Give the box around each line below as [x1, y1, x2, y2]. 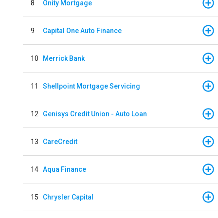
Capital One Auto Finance [43, 26, 122, 35]
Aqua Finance [43, 165, 86, 173]
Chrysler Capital [43, 193, 93, 201]
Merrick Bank [43, 54, 85, 62]
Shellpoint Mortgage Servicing [43, 82, 140, 90]
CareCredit [43, 137, 77, 145]
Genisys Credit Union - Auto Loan [43, 109, 147, 118]
